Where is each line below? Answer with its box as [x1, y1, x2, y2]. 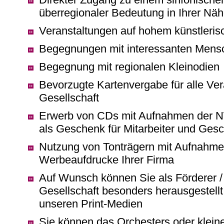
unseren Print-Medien [39, 197, 142, 210]
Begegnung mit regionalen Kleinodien [39, 60, 219, 73]
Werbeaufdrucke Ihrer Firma [39, 153, 174, 166]
